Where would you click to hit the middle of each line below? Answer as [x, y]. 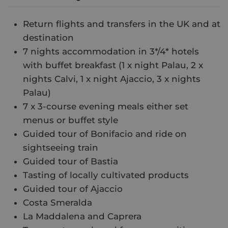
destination [48, 38]
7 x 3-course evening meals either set [106, 107]
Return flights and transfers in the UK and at [122, 24]
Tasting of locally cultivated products [106, 175]
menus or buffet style [70, 120]
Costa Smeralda [58, 203]
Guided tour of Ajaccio [73, 189]
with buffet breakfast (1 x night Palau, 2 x [113, 65]
